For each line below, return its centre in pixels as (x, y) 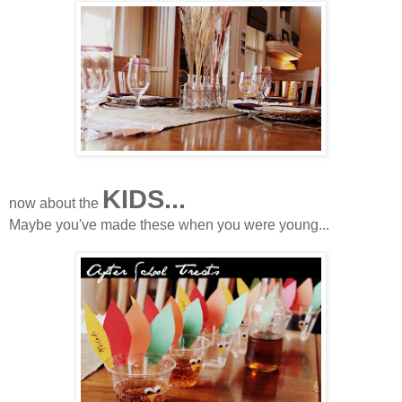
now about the (56, 203)
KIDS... (144, 199)
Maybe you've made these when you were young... (169, 224)
